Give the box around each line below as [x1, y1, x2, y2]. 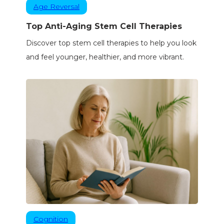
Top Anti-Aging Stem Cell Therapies [25, 21, 182, 31]
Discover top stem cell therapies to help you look [25, 38, 196, 48]
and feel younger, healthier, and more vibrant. [25, 52, 184, 62]
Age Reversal [33, 2, 79, 11]
